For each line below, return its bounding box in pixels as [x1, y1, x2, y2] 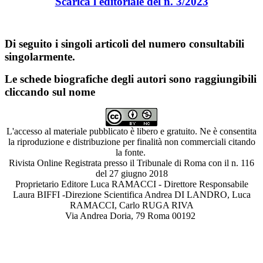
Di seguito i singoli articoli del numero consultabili [5, 38, 244, 50]
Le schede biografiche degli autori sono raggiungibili [5, 73, 257, 85]
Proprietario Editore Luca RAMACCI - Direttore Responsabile [15, 179, 248, 189]
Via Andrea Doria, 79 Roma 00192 [65, 211, 198, 221]
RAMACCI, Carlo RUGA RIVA [69, 200, 194, 210]
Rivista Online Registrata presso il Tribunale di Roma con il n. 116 [9, 158, 254, 168]
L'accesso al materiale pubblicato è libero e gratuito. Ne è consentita [6, 126, 257, 136]
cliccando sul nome [5, 86, 95, 98]
